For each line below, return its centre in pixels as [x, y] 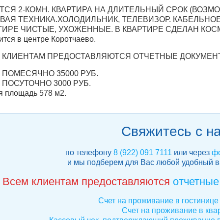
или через [192, 152]
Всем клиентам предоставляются [88, 181]
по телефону [89, 152]
